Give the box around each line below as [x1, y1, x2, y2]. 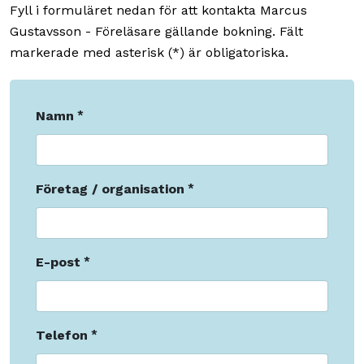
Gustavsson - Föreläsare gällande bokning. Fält [10, 24, 303, 40]
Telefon [36, 327, 88, 344]
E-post [36, 254, 80, 271]
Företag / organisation [36, 181, 184, 197]
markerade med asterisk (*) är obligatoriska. [10, 45, 288, 61]
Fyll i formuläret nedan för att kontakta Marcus [10, 2, 307, 19]
